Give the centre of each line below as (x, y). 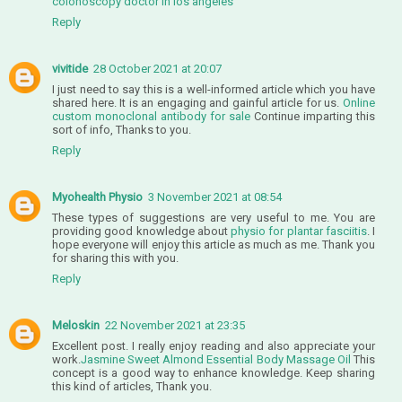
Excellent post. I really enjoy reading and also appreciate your (214, 345)
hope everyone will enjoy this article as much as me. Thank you (214, 244)
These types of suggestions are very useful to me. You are (214, 217)
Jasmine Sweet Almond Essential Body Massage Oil (216, 359)
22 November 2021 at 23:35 (175, 325)
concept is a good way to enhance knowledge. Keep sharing (214, 372)
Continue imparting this (313, 116)
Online (359, 102)
